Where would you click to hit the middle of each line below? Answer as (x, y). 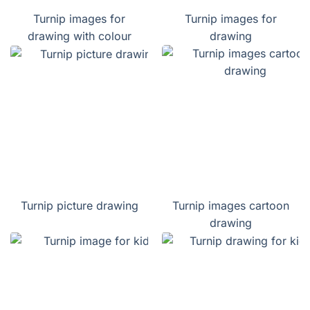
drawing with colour (79, 36)
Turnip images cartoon (231, 206)
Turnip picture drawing (79, 206)
